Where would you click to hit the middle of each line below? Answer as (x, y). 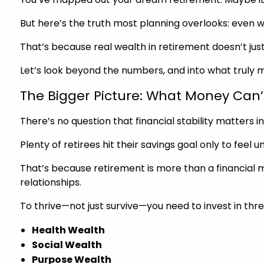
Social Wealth (67, 245)
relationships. (51, 182)
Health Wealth (69, 230)
